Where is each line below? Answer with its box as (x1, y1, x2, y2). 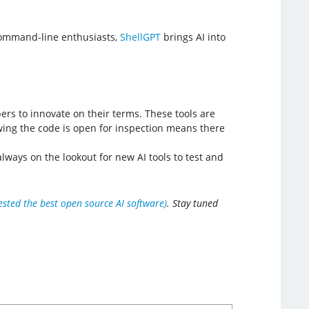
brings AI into (160, 30, 226, 43)
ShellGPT (119, 30, 161, 43)
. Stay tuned (166, 196, 218, 210)
